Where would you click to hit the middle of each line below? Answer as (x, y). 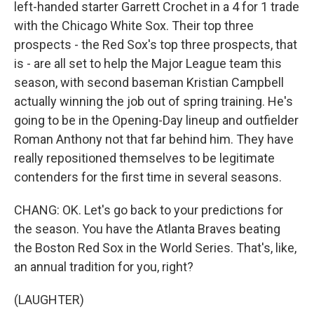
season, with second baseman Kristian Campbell (149, 82)
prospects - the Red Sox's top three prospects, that (156, 45)
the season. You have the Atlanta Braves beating (147, 229)
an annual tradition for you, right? (104, 267)
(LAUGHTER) (49, 300)
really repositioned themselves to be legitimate (144, 158)
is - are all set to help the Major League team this (148, 63)
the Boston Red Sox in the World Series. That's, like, (155, 248)
